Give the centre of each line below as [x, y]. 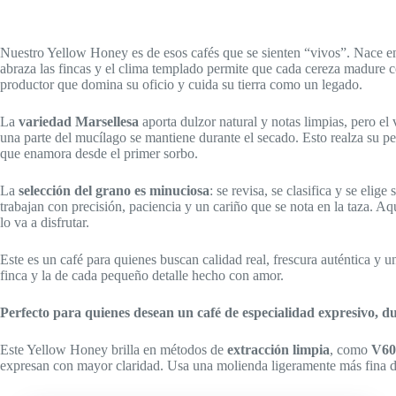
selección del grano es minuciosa [114, 190]
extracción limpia [278, 349]
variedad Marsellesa [79, 121]
